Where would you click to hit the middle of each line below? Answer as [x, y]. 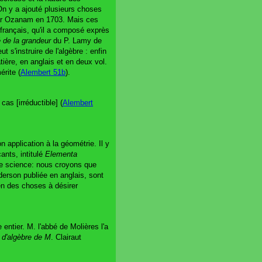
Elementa [61, 154]
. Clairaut [66, 237]
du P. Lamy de [76, 40]
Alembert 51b [43, 72]
